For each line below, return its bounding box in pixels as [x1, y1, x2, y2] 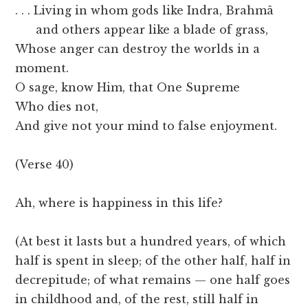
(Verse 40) [15, 157, 74, 172]
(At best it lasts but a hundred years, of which [15, 234, 287, 249]
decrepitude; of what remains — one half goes [15, 273, 291, 287]
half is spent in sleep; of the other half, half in [15, 254, 291, 268]
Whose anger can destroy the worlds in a [15, 42, 261, 56]
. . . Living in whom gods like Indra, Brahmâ [15, 3, 274, 18]
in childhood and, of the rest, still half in [15, 292, 259, 307]
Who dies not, [15, 100, 99, 114]
